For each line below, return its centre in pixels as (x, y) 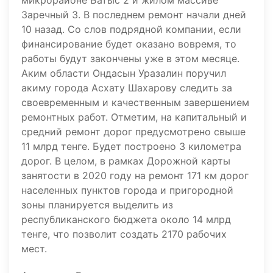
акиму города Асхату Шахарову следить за (127, 88)
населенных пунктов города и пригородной (127, 190)
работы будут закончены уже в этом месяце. (130, 59)
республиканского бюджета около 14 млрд (126, 220)
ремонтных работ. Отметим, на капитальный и (134, 117)
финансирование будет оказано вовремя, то (129, 44)
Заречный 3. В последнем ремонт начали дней (134, 15)
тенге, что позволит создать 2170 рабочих (124, 234)
